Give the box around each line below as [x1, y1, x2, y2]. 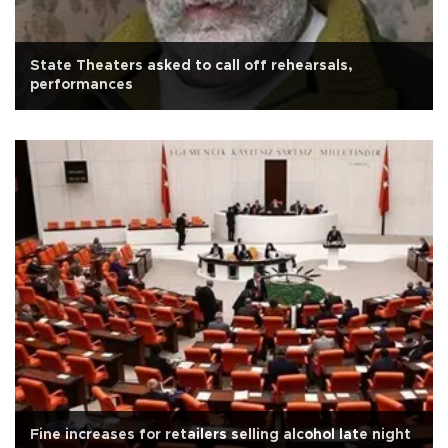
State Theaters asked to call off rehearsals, [30, 57, 353, 72]
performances [30, 76, 133, 91]
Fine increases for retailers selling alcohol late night [30, 427, 411, 442]
